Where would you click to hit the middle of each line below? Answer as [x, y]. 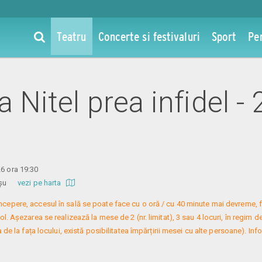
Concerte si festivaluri [149, 36]
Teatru [71, 36]
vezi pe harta [40, 182]
